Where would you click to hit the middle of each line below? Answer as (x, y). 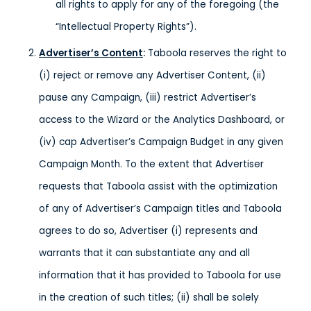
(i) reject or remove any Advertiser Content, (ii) (152, 75)
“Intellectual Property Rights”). (126, 27)
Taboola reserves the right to (217, 53)
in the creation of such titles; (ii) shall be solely (149, 297)
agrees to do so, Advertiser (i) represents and (148, 231)
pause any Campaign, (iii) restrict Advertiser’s (148, 98)
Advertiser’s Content (91, 53)
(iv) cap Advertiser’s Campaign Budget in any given (161, 142)
